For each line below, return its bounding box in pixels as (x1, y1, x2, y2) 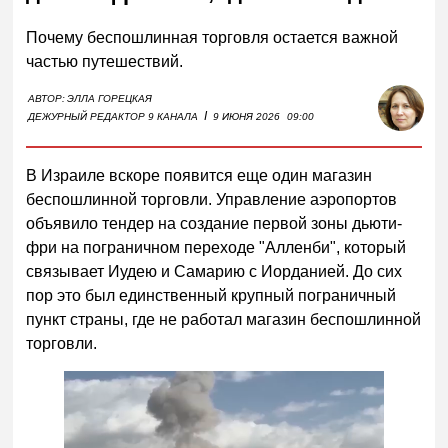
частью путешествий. (26, 52, 184, 70)
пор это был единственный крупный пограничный (26, 286, 397, 304)
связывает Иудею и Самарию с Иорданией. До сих (26, 262, 403, 280)
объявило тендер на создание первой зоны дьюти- (26, 214, 403, 232)
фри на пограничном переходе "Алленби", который (26, 238, 407, 256)
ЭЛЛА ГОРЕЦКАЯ (67, 92, 153, 104)
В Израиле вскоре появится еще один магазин (26, 166, 373, 184)
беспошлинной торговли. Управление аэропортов (26, 190, 398, 208)
